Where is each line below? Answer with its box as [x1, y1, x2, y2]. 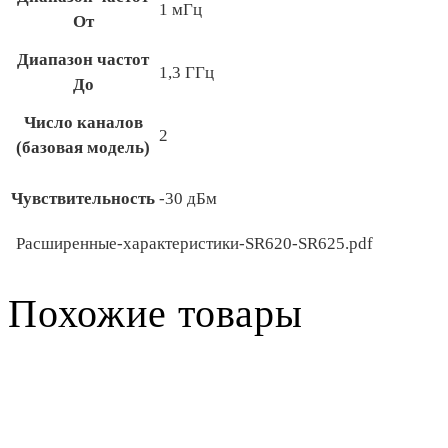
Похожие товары [8, 291, 303, 337]
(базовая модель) [16, 138, 150, 157]
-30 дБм [159, 189, 217, 208]
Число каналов [23, 113, 143, 132]
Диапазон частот [17, 50, 149, 69]
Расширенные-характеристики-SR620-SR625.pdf [16, 234, 373, 253]
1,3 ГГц [159, 63, 214, 82]
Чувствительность [11, 189, 155, 208]
